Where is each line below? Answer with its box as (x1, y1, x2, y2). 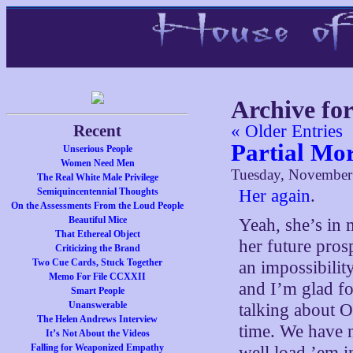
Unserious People (62, 143, 132, 154)
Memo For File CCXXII (49, 271, 147, 282)
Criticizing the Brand (54, 243, 140, 254)
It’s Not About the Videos (45, 328, 150, 339)
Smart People (70, 285, 124, 296)
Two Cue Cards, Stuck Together (32, 257, 163, 268)
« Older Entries (231, 121, 344, 141)
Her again (239, 186, 311, 206)
